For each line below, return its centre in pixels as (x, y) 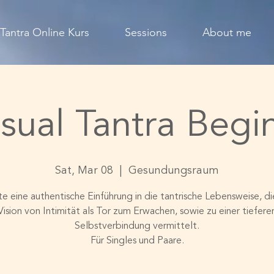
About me (227, 32)
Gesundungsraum (174, 171)
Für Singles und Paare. (137, 241)
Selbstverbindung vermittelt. (137, 226)
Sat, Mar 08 (84, 171)
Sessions (146, 32)
